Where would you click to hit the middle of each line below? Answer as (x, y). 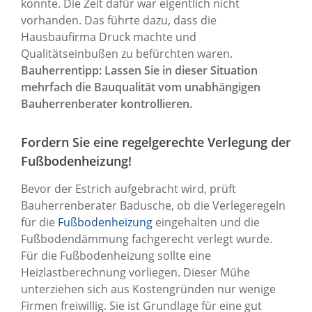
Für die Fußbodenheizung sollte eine (116, 255)
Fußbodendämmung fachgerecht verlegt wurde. (147, 239)
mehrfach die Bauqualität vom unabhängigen (141, 87)
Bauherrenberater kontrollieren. (107, 103)
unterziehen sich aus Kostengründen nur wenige (148, 289)
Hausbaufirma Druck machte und (109, 37)
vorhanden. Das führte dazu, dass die (119, 20)
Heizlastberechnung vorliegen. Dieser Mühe (135, 272)
